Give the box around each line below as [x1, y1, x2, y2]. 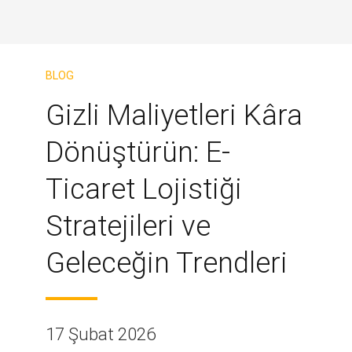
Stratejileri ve [46, 209, 211, 244]
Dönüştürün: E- [46, 135, 230, 170]
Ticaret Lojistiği [46, 172, 242, 207]
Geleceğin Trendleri [46, 246, 288, 280]
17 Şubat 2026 [46, 323, 156, 344]
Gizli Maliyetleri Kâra [46, 98, 302, 133]
